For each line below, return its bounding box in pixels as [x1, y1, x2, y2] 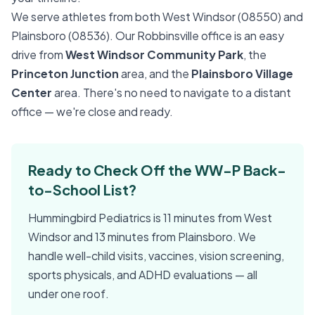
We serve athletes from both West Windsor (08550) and [11, 9, 303, 24]
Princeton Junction [11, 66, 119, 81]
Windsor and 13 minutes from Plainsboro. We [28, 229, 256, 244]
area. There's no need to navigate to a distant [52, 85, 291, 100]
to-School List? [28, 181, 136, 198]
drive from [11, 47, 65, 62]
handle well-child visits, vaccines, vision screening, [28, 248, 284, 263]
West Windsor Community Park [65, 47, 243, 62]
